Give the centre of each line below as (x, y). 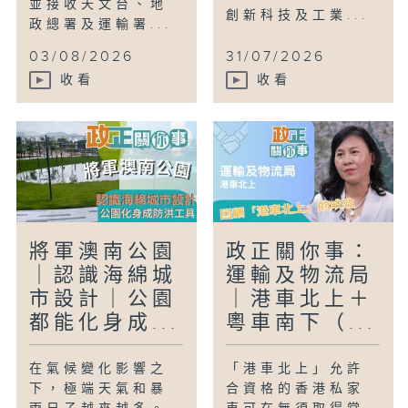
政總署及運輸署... (101, 25)
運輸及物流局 (300, 276)
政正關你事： (300, 252)
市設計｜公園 (103, 300)
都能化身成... (105, 323)
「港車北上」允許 (296, 369)
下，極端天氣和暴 (99, 389)
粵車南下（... (301, 323)
